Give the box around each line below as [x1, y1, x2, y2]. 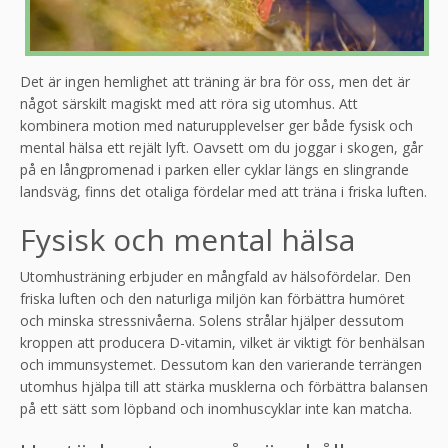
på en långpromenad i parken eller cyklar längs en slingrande [20, 159, 409, 179]
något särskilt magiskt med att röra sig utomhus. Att [20, 93, 358, 113]
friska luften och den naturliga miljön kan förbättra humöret [20, 288, 405, 308]
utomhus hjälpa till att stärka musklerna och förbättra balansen [20, 376, 428, 396]
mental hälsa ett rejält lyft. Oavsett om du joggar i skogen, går [20, 137, 423, 157]
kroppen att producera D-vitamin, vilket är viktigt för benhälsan [20, 332, 425, 352]
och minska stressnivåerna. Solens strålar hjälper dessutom [20, 310, 404, 330]
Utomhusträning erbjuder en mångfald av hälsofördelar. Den [20, 266, 411, 286]
